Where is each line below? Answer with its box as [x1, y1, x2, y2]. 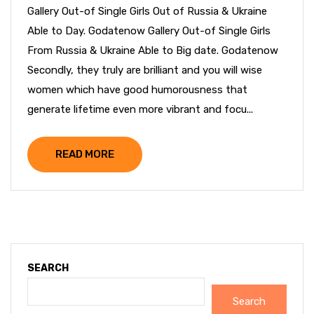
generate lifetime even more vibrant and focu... [27, 103, 253, 116]
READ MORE [55, 148, 114, 161]
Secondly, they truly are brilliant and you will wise [27, 64, 262, 76]
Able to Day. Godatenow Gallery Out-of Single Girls [27, 25, 271, 37]
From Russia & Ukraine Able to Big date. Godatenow [27, 44, 278, 57]
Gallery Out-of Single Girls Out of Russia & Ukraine [27, 5, 267, 18]
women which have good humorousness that [27, 83, 247, 96]
